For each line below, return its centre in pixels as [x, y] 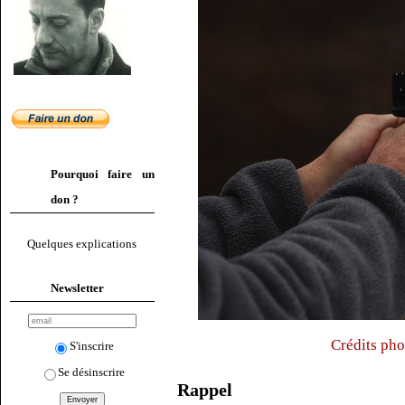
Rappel [205, 390]
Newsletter [77, 287]
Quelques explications [82, 244]
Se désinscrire [92, 372]
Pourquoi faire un [103, 174]
